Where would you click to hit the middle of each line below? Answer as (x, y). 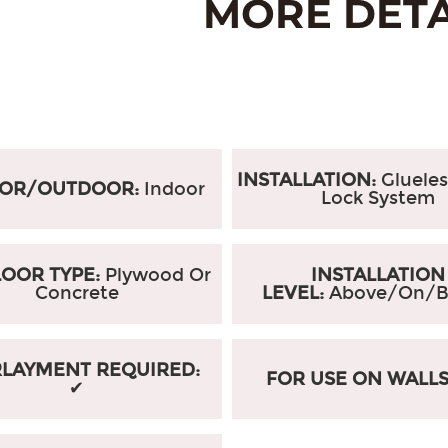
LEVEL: (296, 293)
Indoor (175, 189)
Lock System (377, 198)
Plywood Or (156, 275)
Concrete (76, 293)
